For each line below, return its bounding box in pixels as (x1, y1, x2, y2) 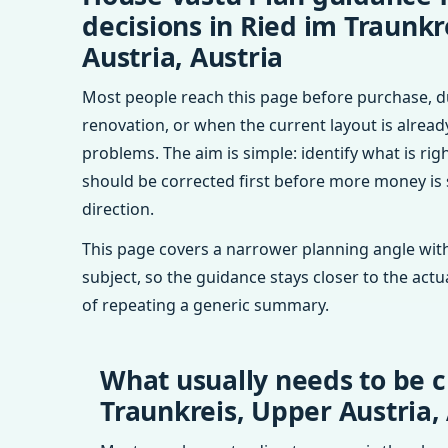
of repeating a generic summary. (82, 294, 329, 316)
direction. (82, 198, 154, 220)
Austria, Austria (82, 39, 283, 75)
